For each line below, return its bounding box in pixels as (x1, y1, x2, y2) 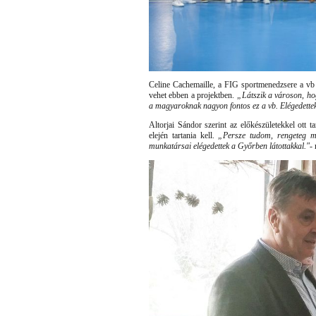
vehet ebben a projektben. (149, 90, 237, 101)
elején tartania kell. (149, 130, 219, 141)
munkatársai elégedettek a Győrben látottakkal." (149, 141, 310, 152)
